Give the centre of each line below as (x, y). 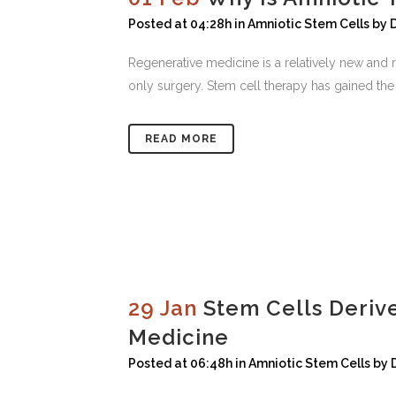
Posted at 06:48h (180, 364)
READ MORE (181, 139)
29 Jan (163, 308)
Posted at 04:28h (180, 24)
